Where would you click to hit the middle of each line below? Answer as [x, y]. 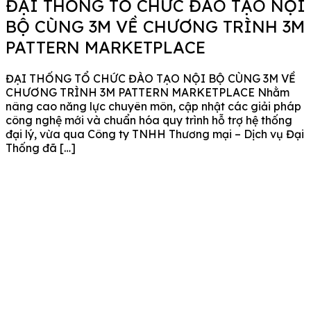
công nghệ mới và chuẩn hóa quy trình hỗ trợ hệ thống [149, 120]
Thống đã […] [41, 148]
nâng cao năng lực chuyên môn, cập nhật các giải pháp [153, 106]
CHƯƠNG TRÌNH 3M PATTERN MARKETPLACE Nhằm [148, 92]
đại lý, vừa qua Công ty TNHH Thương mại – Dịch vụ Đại [155, 134]
